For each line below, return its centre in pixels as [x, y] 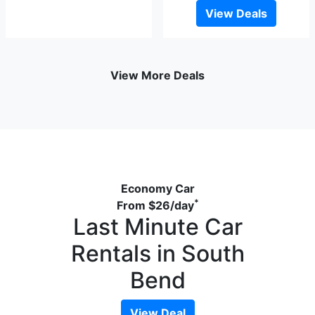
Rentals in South [157, 254]
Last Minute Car [157, 227]
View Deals [236, 14]
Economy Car [157, 189]
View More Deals [157, 76]
